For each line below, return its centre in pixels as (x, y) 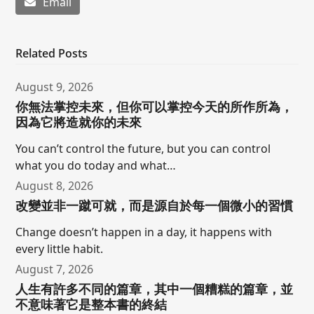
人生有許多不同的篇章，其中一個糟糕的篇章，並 (155, 288)
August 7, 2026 (55, 269)
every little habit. (60, 248)
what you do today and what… (96, 165)
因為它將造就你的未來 (79, 122)
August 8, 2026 (55, 185)
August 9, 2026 (55, 87)
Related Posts (52, 53)
